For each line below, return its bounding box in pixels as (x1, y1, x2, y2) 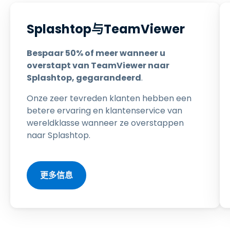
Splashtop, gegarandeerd (27, 72, 141, 84)
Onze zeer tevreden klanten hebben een (27, 92, 191, 104)
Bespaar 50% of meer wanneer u (27, 47, 165, 59)
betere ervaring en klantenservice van (27, 105, 182, 117)
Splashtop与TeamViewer (27, 21, 185, 37)
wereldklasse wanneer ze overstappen (27, 117, 184, 129)
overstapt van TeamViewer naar (27, 60, 169, 71)
